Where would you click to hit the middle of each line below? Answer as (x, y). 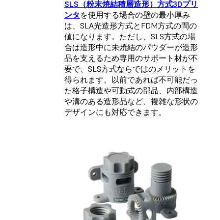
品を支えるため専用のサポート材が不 (131, 58)
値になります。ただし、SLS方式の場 (130, 36)
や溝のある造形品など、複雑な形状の (131, 101)
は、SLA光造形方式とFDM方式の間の (131, 25)
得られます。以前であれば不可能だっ (131, 79)
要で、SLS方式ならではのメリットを (130, 69)
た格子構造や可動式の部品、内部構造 (131, 90)
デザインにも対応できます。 (115, 112)
